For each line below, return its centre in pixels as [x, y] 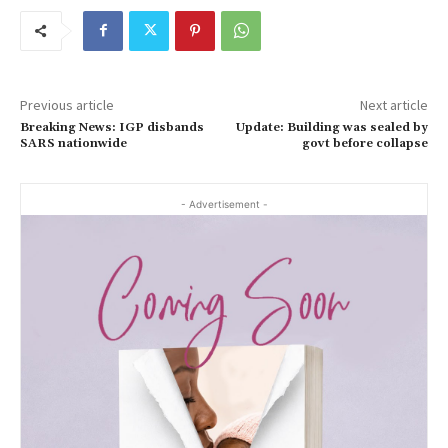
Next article [393, 104]
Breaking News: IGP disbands [112, 127]
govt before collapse [364, 143]
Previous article [67, 104]
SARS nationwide [73, 143]
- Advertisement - [224, 203]
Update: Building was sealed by [331, 127]
